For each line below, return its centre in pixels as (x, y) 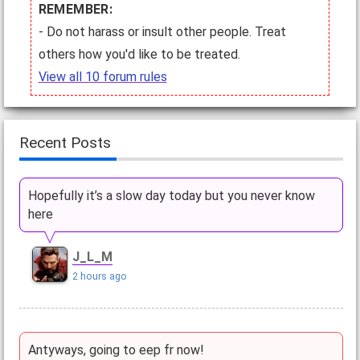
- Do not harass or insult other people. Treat (162, 32)
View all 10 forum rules (102, 77)
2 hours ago (99, 276)
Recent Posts (65, 143)
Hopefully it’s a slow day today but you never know (171, 196)
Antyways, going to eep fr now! (116, 350)
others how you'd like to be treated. (139, 54)
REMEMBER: (76, 9)
